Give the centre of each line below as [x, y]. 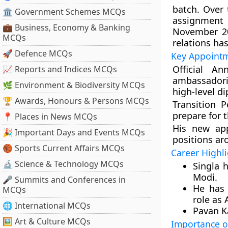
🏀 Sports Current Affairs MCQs [64, 148]
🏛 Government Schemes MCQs [64, 12]
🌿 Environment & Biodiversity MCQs [74, 85]
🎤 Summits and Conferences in [64, 180]
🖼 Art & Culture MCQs [47, 221]
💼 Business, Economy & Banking [66, 27]
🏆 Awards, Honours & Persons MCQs [76, 101]
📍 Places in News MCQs [50, 117]
